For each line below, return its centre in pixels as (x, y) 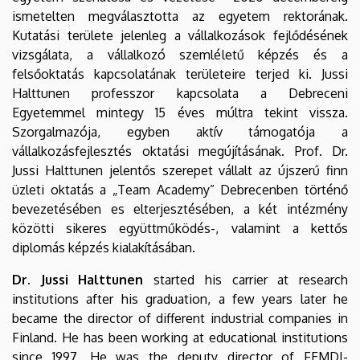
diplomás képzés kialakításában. (104, 247)
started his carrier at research (246, 279)
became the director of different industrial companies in (180, 318)
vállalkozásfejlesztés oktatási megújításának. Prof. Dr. (180, 151)
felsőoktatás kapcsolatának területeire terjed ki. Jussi (180, 74)
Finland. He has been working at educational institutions (180, 337)
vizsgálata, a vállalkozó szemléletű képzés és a (180, 54)
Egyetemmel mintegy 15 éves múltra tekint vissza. (180, 112)
